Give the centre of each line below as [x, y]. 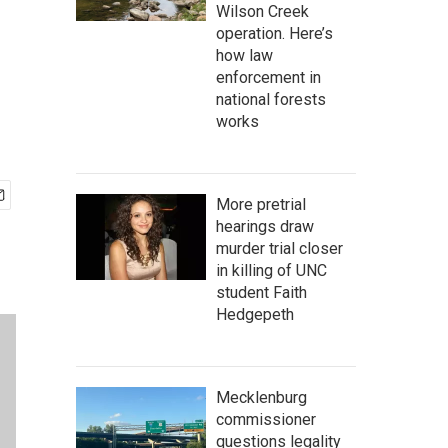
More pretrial [261, 204]
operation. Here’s [274, 33]
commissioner [266, 419]
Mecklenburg [261, 397]
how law [244, 55]
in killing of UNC [271, 270]
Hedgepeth [255, 314]
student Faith [261, 292]
